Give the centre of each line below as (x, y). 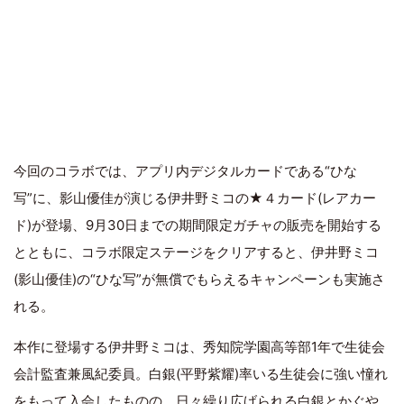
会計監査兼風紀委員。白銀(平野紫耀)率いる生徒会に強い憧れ (201, 374)
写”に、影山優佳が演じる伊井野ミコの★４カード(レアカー (195, 198)
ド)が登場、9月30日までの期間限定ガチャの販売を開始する (197, 225)
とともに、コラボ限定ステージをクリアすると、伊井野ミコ (196, 252)
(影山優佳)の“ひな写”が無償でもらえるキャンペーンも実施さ (199, 280)
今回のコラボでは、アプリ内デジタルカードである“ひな (185, 171)
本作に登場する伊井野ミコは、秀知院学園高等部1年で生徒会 (199, 347)
